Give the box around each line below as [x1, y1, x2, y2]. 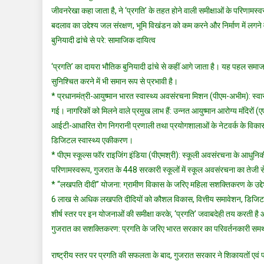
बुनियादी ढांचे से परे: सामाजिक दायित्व [51, 35, 156, 45]
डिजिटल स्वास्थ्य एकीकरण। [51, 136, 133, 146]
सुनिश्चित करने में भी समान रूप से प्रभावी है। [51, 77, 178, 87]
